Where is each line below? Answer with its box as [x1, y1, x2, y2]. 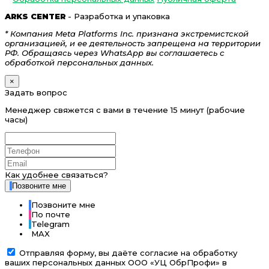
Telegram [31, 219, 70, 229]
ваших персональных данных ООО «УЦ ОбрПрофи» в [5, 258, 227, 268]
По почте [31, 210, 70, 220]
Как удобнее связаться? [5, 170, 108, 180]
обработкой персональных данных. [5, 58, 154, 68]
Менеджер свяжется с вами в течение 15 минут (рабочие [5, 105, 245, 115]
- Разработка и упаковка [65, 11, 170, 22]
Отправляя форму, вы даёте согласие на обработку [19, 248, 237, 258]
